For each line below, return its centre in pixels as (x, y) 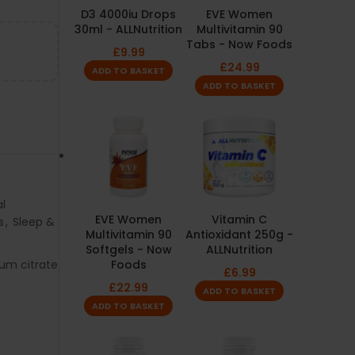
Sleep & (34, 222)
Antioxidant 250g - (239, 235)
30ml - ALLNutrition (128, 29)
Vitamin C (239, 219)
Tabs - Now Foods (239, 44)
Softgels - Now (128, 250)
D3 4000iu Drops (128, 14)
